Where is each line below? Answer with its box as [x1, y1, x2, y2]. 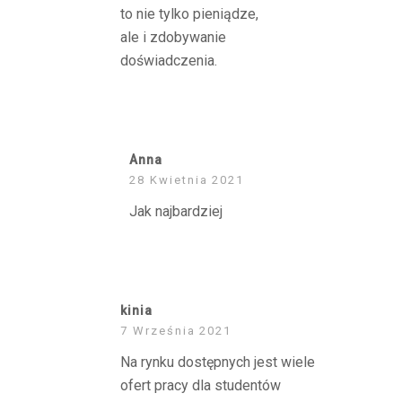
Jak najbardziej [129, 203, 223, 220]
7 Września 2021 [120, 324, 232, 337]
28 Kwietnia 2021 [129, 173, 245, 187]
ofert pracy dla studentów [120, 377, 281, 394]
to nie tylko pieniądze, [120, 5, 258, 22]
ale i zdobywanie [120, 29, 226, 46]
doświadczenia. [120, 52, 217, 69]
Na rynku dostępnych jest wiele [120, 354, 315, 371]
